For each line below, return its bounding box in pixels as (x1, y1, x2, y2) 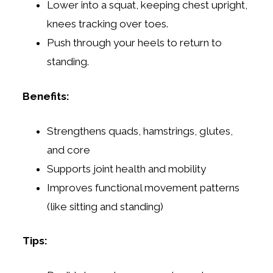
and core (47, 143, 91, 156)
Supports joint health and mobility (47, 162, 207, 175)
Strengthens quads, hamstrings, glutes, (47, 124, 233, 137)
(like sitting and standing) (47, 200, 164, 213)
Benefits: (23, 90, 70, 102)
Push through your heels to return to (47, 36, 222, 49)
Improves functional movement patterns (47, 181, 240, 194)
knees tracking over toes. (47, 17, 169, 30)
